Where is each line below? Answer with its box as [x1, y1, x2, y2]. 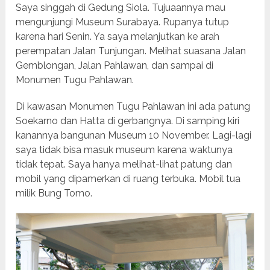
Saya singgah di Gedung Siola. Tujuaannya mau [16, 1, 226, 13]
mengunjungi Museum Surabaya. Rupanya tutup [16, 16, 230, 28]
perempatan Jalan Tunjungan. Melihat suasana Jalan [16, 45, 246, 57]
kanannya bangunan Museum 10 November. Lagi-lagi [16, 129, 252, 141]
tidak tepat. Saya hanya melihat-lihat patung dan [16, 158, 233, 170]
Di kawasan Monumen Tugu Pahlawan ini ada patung [16, 100, 251, 112]
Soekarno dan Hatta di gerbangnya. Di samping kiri [16, 115, 240, 127]
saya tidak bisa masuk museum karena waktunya [16, 143, 233, 155]
